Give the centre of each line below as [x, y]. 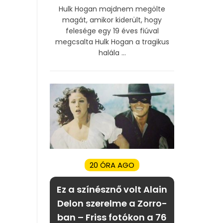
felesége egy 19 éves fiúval [112, 31]
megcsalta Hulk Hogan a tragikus [112, 42]
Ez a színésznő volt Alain [112, 189]
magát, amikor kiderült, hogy [112, 20]
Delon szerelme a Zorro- [112, 203]
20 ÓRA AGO [112, 165]
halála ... [112, 53]
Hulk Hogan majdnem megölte [112, 9]
